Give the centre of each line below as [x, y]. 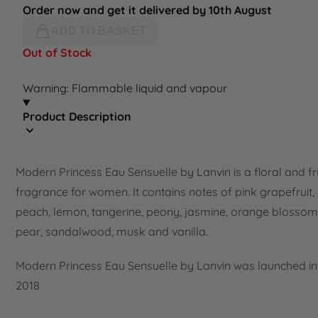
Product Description [77, 117]
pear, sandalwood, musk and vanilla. [112, 232]
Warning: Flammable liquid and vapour [125, 88]
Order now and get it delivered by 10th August [147, 10]
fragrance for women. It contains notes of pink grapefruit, [165, 192]
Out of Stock [57, 53]
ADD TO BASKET [99, 31]
